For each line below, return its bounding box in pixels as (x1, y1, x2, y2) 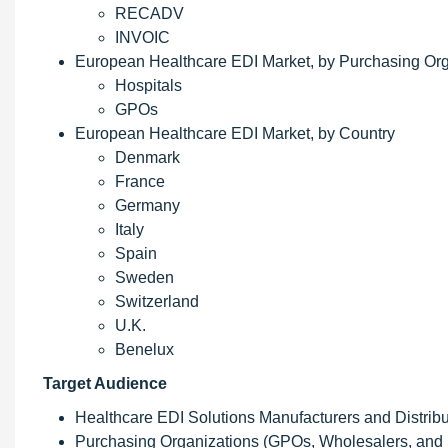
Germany (115, 197, 180, 214)
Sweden (115, 269, 174, 286)
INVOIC (115, 29, 170, 46)
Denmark (115, 149, 180, 166)
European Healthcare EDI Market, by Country (75, 125, 395, 142)
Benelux (115, 341, 174, 358)
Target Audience (35, 375, 167, 392)
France (115, 173, 165, 190)
